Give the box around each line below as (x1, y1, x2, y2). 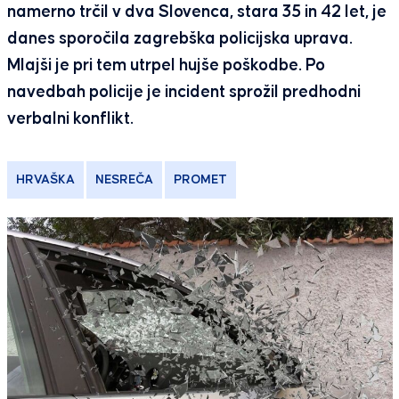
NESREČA (94, 174, 153, 187)
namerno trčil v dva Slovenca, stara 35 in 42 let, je (6, 4, 387, 21)
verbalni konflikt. (6, 110, 134, 128)
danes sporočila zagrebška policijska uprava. (6, 30, 353, 48)
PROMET (173, 174, 227, 187)
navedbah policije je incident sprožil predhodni (6, 84, 361, 102)
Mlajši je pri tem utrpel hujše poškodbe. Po (6, 57, 325, 75)
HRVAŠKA (15, 174, 75, 187)
